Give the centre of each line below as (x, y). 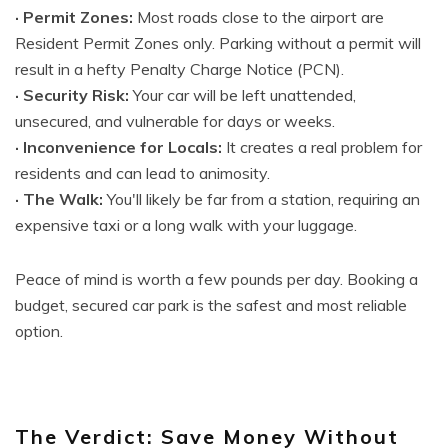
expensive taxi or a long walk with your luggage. (186, 225)
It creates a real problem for (322, 147)
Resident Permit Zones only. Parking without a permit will (218, 43)
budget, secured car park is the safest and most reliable (211, 305)
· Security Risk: (74, 95)
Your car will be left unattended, (244, 95)
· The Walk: (59, 199)
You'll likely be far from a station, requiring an (261, 199)
